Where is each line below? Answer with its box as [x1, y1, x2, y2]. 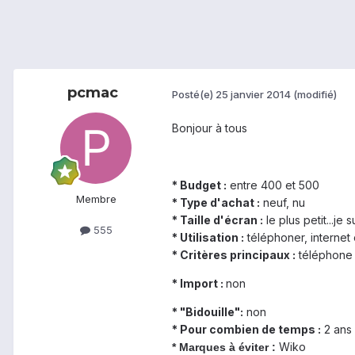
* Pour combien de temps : [172, 323, 321, 337]
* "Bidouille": [172, 305, 243, 319]
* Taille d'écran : [172, 213, 263, 227]
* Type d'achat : [172, 196, 260, 210]
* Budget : [172, 178, 227, 193]
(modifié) [293, 87, 337, 101]
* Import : [172, 277, 226, 291]
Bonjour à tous [172, 121, 247, 136]
